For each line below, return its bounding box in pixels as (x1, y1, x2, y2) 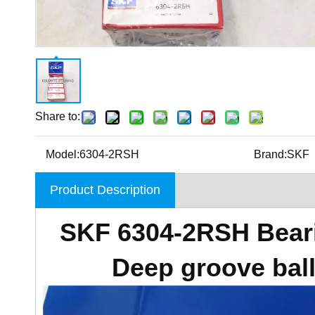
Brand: (254, 148, 288, 160)
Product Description (50, 183, 160, 197)
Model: (46, 148, 79, 160)
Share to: (35, 110, 80, 122)
